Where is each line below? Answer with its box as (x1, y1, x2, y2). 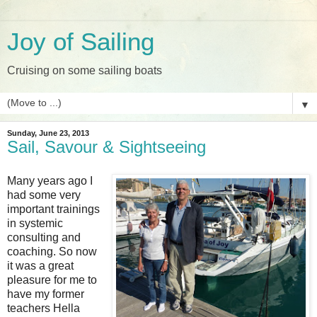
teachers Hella (7, 301, 80, 314)
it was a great (7, 259, 74, 272)
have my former (7, 287, 84, 300)
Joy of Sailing (7, 28, 154, 55)
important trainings (7, 202, 100, 215)
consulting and (7, 231, 81, 243)
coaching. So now (7, 245, 97, 258)
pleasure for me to (7, 273, 97, 286)
